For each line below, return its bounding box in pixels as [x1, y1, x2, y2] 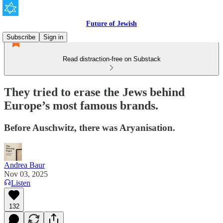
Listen [11, 178, 30, 187]
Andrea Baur [4, 160, 45, 169]
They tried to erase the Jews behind [4, 85, 185, 99]
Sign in [43, 33, 63, 41]
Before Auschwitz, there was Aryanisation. [4, 122, 175, 133]
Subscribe [6, 33, 35, 41]
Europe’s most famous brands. [4, 99, 158, 112]
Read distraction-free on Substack [62, 55, 161, 63]
